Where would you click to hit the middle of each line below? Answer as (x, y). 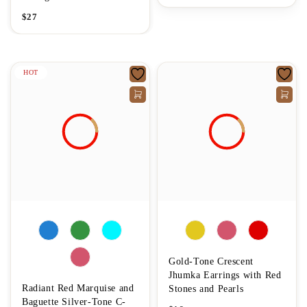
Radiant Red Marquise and (78, 288)
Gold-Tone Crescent (211, 261)
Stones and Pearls (206, 288)
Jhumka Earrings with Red (225, 275)
